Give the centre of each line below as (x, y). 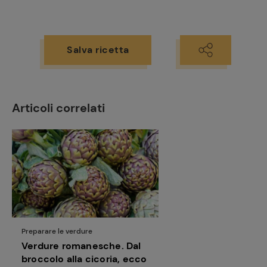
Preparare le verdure (57, 231)
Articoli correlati (58, 108)
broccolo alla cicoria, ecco (84, 259)
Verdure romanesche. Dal (81, 246)
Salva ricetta (98, 50)
